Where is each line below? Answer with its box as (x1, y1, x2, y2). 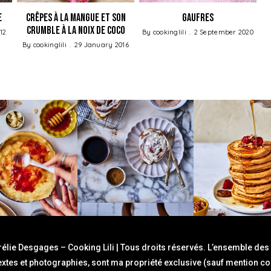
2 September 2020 (194, 27, 254, 36)
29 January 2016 (74, 40, 129, 49)
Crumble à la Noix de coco (26, 24, 125, 37)
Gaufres (182, 11, 214, 24)
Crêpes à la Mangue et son (25, 11, 126, 24)
